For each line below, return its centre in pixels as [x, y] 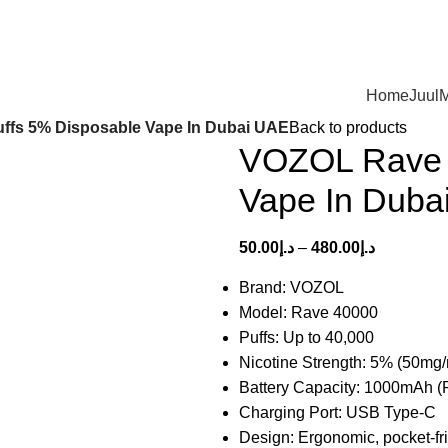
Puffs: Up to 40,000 [306, 338]
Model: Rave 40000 [308, 313]
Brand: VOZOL [291, 288]
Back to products [348, 128]
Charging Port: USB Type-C [337, 413]
